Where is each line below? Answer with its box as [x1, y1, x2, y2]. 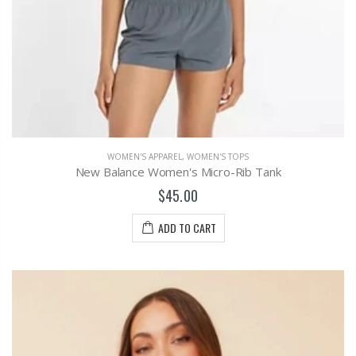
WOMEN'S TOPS [187, 151, 249, 163]
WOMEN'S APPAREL [107, 151, 182, 163]
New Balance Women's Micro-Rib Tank [75, 164, 281, 180]
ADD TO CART [157, 219, 216, 237]
